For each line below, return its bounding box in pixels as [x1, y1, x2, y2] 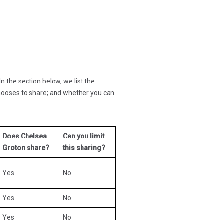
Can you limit [63, 132, 104, 140]
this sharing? [63, 144, 105, 152]
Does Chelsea [2, 132, 47, 140]
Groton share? [2, 144, 49, 152]
